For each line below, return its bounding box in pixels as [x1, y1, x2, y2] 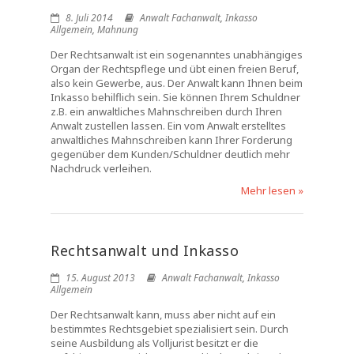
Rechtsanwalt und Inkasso [51, 241, 239, 260]
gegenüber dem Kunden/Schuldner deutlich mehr [51, 147, 290, 161]
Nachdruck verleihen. [51, 161, 152, 175]
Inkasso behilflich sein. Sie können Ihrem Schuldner [51, 90, 300, 104]
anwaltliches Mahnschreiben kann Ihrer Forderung [51, 133, 292, 147]
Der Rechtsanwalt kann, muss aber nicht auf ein [51, 307, 276, 322]
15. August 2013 [63, 271, 135, 284]
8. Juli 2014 [63, 11, 113, 24]
